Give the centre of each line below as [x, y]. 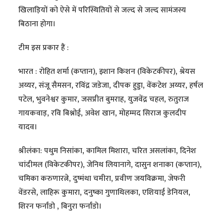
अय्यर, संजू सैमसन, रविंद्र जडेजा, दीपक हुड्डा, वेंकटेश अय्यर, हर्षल [111, 86]
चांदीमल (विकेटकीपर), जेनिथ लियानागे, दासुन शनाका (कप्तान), [110, 165]
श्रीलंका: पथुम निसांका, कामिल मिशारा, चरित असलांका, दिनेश [108, 151]
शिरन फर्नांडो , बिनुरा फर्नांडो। [60, 207]
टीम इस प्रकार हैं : [44, 48]
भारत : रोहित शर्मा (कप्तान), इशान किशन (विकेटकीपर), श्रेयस [107, 72]
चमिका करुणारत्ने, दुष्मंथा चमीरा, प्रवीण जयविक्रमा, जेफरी [102, 179]
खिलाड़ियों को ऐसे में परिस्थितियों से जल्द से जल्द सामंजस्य [102, 10]
